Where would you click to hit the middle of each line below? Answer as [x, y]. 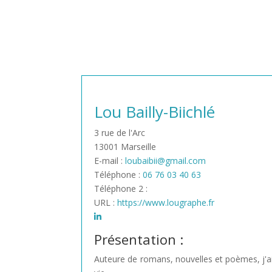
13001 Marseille [125, 146]
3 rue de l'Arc [120, 132]
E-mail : [110, 160]
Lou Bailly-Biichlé [155, 111]
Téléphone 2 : [121, 188]
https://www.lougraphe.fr [166, 202]
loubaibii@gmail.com [166, 160]
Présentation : [139, 239]
